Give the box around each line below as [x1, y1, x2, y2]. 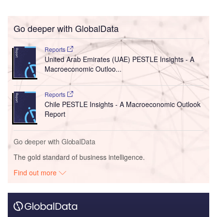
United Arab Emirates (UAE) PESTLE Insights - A [44, 54, 194, 64]
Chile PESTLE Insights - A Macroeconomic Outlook [44, 99, 201, 109]
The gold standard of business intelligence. [14, 152, 145, 162]
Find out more [14, 167, 59, 177]
